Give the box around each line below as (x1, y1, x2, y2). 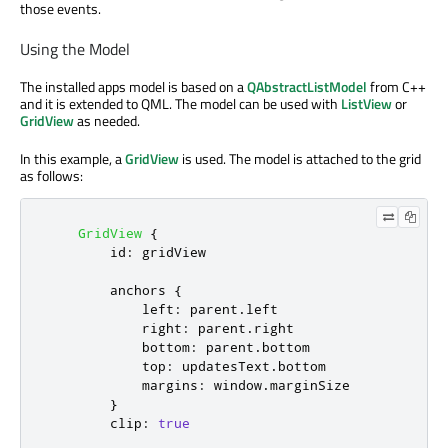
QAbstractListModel (247, 76, 367, 98)
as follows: (20, 165, 83, 187)
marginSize (270, 377, 350, 394)
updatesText (182, 358, 270, 375)
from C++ (367, 76, 426, 98)
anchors (110, 282, 166, 299)
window (214, 377, 262, 394)
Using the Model (20, 37, 130, 62)
